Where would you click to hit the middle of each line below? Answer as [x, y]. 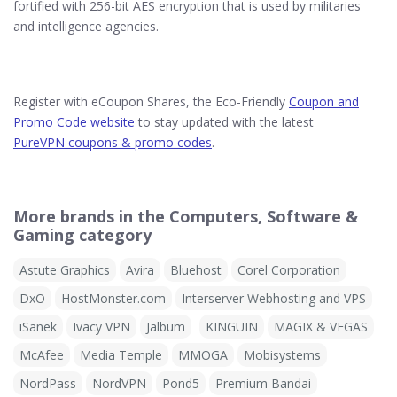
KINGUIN [232, 326]
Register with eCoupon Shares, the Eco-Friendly [151, 101]
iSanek [38, 326]
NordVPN [119, 383]
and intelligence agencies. [86, 26]
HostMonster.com [113, 298]
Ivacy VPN [101, 326]
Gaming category [82, 234]
